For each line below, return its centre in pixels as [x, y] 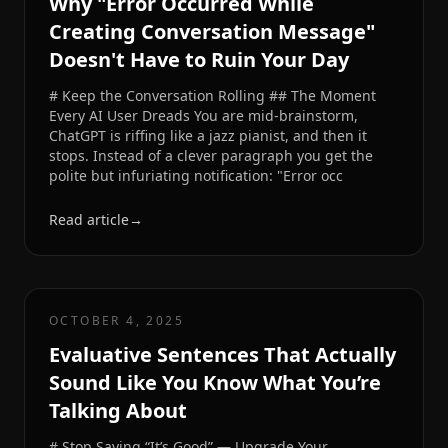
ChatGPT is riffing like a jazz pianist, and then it [208, 136]
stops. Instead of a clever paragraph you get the [211, 156]
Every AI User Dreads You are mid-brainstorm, [203, 116]
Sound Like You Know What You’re [215, 383]
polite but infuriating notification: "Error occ [196, 176]
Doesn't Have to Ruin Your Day [199, 60]
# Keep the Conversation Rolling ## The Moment [212, 96]
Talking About [118, 411]
